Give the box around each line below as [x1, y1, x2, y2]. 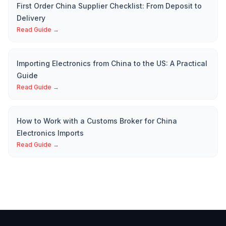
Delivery [17, 14, 45, 23]
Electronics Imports [17, 129, 84, 138]
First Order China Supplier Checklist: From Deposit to [17, 2, 202, 11]
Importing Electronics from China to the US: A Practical [17, 59, 207, 68]
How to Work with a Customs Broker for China [17, 117, 177, 126]
